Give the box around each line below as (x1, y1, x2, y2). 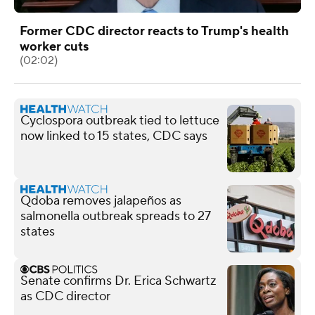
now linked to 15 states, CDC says (20, 127, 207, 144)
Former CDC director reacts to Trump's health (20, 22, 289, 39)
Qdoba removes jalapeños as (20, 192, 181, 209)
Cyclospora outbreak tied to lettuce (20, 112, 219, 129)
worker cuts (20, 38, 89, 55)
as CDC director (20, 288, 110, 304)
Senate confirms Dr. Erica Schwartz (20, 272, 217, 289)
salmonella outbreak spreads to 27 (20, 207, 210, 224)
